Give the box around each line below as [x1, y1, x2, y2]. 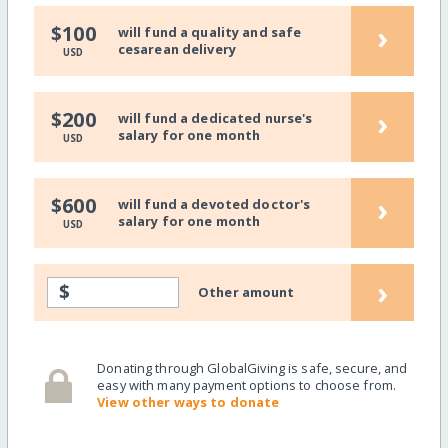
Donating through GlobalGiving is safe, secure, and [97, 359, 408, 378]
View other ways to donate [97, 393, 280, 412]
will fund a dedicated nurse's [117, 109, 313, 128]
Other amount [198, 282, 295, 301]
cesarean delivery [117, 40, 236, 59]
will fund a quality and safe [117, 23, 302, 42]
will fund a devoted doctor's [117, 195, 311, 214]
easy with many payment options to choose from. [97, 376, 397, 395]
